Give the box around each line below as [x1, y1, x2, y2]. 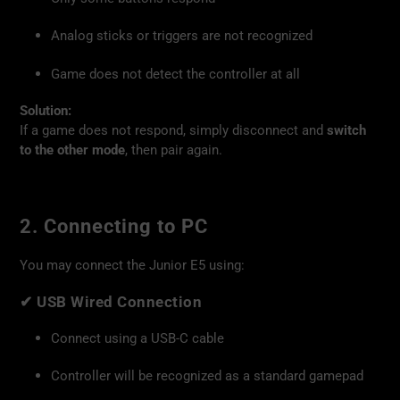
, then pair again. [125, 142, 222, 159]
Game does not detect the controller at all [51, 65, 300, 82]
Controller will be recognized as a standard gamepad [51, 368, 363, 384]
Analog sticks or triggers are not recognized [51, 28, 312, 45]
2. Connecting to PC [20, 215, 208, 238]
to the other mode [20, 142, 125, 159]
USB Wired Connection [37, 293, 202, 312]
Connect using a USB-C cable [51, 329, 224, 346]
